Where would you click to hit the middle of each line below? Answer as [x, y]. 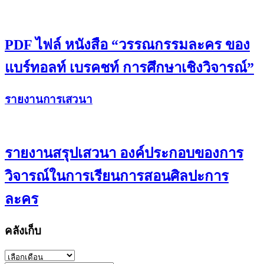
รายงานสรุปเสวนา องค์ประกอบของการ [124, 153]
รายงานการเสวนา [49, 100]
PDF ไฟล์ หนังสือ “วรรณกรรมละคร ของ [127, 45]
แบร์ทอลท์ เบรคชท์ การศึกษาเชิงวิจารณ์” [129, 68]
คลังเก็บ [23, 230]
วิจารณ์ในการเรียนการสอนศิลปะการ [117, 176]
